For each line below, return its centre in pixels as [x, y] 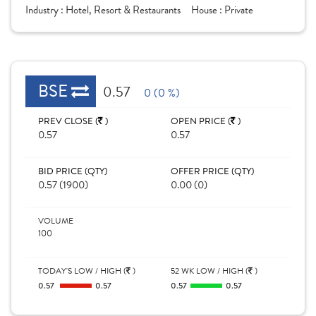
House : [208, 10]
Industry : [45, 10]
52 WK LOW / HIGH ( [209, 271]
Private [239, 10]
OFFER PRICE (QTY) [212, 171]
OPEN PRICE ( [201, 121]
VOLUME [56, 221]
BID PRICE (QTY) [73, 171]
